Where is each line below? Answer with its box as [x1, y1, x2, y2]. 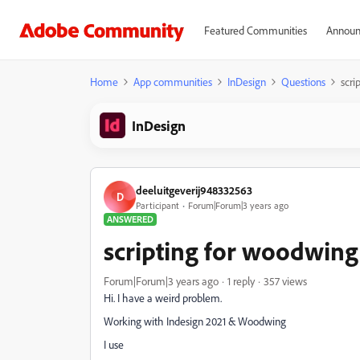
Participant [136, 198, 179, 211]
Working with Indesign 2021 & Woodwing [104, 314, 286, 328]
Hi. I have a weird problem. [104, 291, 222, 305]
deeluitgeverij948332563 [136, 182, 252, 197]
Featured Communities [203, 23, 307, 37]
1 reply [227, 274, 255, 288]
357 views [264, 274, 307, 288]
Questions [281, 75, 325, 88]
